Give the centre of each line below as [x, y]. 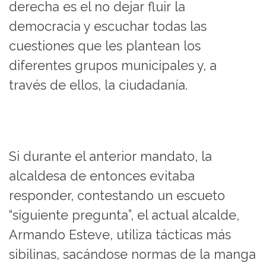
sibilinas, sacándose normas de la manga [132, 254]
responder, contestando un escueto [117, 195]
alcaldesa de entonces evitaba [102, 176]
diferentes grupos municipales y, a [113, 65]
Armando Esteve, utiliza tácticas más [120, 235]
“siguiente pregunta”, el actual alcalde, [124, 215]
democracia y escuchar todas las [108, 26]
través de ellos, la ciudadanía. [98, 85]
